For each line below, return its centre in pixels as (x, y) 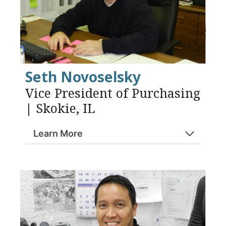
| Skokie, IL (60, 108)
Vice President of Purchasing (113, 93)
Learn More (58, 134)
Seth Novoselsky (83, 77)
